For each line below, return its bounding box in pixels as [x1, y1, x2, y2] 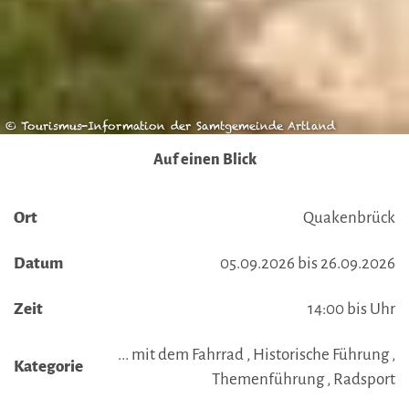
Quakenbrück [303, 209, 395, 227]
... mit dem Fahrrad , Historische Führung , [118, 346, 395, 364]
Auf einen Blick [152, 152, 257, 169]
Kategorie [14, 358, 83, 376]
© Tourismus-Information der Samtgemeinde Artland [5, 114, 335, 139]
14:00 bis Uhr [308, 300, 395, 319]
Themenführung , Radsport [212, 371, 395, 389]
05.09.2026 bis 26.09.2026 [220, 255, 395, 273]
